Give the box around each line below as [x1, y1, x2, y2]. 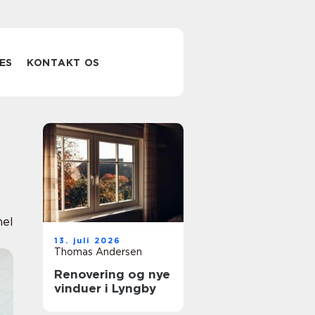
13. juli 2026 [54, 236, 122, 245]
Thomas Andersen [54, 246, 142, 257]
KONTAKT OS [27, 57, 101, 68]
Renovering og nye [54, 267, 170, 281]
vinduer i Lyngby [54, 281, 156, 295]
